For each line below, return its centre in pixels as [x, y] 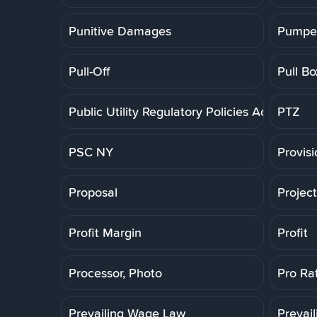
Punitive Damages [120, 30]
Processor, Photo [115, 272]
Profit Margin [105, 232]
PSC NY [91, 151]
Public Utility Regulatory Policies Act [170, 111]
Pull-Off [89, 71]
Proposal [93, 192]
